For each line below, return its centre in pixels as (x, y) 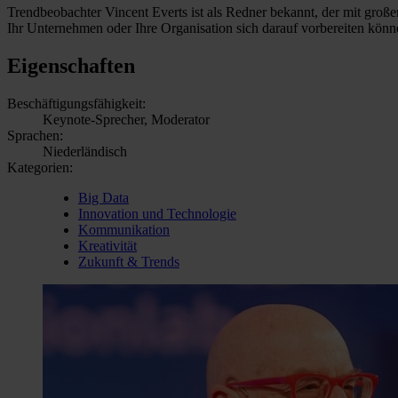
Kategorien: (40, 167)
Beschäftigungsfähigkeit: (76, 103)
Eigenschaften (71, 65)
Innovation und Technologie (157, 213)
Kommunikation (124, 229)
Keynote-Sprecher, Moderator (126, 119)
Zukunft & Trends (129, 261)
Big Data (103, 197)
